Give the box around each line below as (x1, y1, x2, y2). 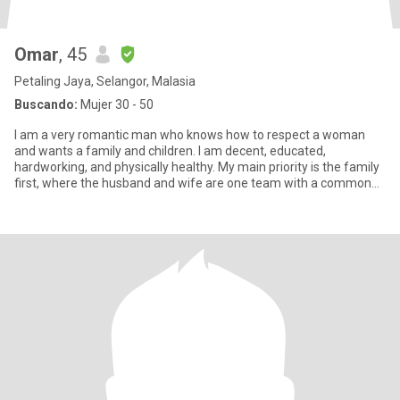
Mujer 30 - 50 (78, 97, 154, 112)
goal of (14, 192, 54, 206)
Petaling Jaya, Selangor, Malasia (14, 74, 196, 88)
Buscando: (14, 97, 78, 112)
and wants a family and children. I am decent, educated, (14, 144, 326, 158)
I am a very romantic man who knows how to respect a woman (14, 128, 365, 142)
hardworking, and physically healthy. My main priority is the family (14, 160, 379, 174)
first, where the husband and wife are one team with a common (14, 176, 371, 190)
